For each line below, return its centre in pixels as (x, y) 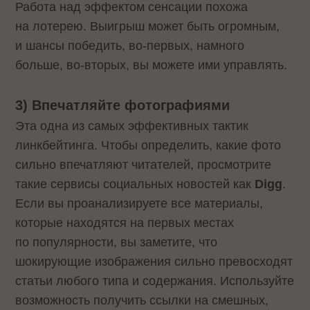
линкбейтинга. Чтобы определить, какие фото (148, 146)
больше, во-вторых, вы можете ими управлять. (152, 65)
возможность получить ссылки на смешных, (142, 301)
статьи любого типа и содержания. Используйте (155, 281)
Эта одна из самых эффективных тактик (132, 126)
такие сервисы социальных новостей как (135, 184)
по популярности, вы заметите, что (117, 243)
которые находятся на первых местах (125, 223)
